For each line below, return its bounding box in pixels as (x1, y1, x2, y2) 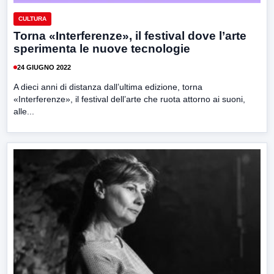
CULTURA (18, 15, 46, 23)
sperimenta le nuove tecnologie (13, 42, 190, 56)
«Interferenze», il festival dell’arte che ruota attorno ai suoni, (13, 94, 245, 105)
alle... (13, 106, 34, 117)
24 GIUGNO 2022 (17, 63, 71, 71)
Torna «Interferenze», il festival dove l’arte (13, 29, 246, 43)
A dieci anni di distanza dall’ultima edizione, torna (13, 82, 202, 92)
